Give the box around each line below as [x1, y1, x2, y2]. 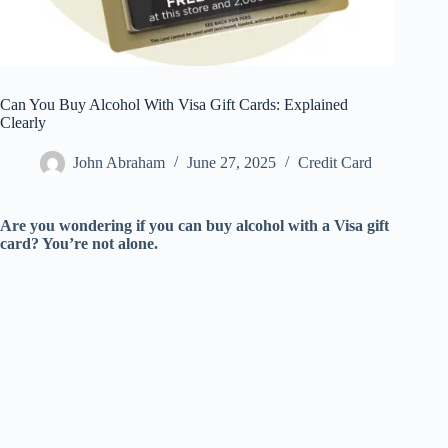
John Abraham [73, 154, 165, 172]
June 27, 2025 [187, 154, 276, 172]
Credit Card [298, 154, 372, 172]
